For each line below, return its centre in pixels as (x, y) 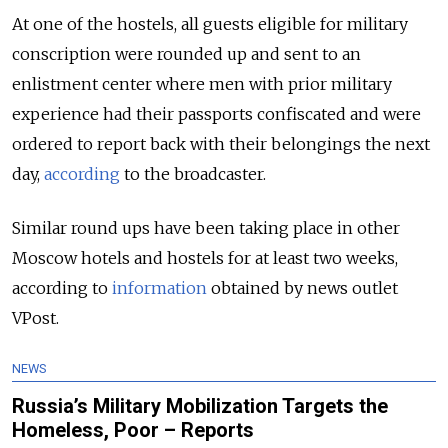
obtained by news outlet (302, 287)
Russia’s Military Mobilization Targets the (200, 405)
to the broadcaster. (195, 173)
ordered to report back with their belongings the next (221, 143)
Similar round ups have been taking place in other (206, 227)
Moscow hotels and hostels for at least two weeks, (205, 257)
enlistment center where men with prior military (202, 83)
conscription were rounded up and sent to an (186, 53)
